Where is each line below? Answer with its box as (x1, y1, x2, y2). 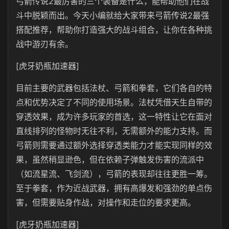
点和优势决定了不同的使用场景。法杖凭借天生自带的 (16, 97, 212, 107)
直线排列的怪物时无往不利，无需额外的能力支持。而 (16, 126, 212, 136)
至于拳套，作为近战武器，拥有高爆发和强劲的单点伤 (16, 183, 212, 193)
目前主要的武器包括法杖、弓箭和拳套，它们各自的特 (16, 83, 212, 93)
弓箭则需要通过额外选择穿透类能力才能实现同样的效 (16, 140, 212, 150)
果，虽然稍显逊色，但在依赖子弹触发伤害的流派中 (16, 154, 204, 165)
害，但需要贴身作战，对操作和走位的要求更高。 (16, 197, 196, 208)
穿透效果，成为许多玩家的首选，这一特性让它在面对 (16, 111, 212, 122)
